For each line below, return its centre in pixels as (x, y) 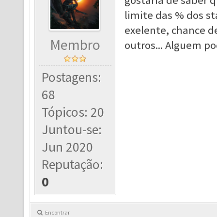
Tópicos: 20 (73, 112)
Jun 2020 (68, 147)
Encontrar (57, 212)
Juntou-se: (72, 130)
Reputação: (73, 164)
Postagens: (72, 77)
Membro (75, 45)
